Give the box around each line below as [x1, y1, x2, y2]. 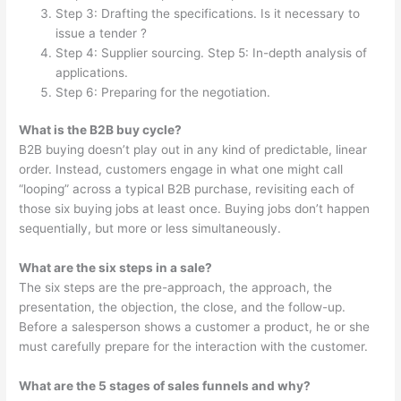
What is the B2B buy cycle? [19, 123, 183, 138]
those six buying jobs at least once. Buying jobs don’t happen [19, 201, 371, 217]
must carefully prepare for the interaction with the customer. [19, 338, 369, 354]
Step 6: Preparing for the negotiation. [55, 84, 271, 99]
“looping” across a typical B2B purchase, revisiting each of [19, 182, 355, 197]
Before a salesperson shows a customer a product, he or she [19, 319, 371, 334]
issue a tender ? [55, 25, 148, 40]
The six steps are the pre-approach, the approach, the [19, 279, 333, 294]
